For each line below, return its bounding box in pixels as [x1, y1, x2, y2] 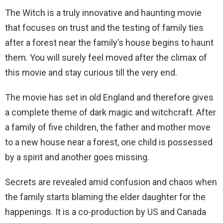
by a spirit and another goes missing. [5, 151, 149, 162]
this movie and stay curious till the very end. [5, 67, 177, 78]
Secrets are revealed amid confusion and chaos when [5, 176, 217, 187]
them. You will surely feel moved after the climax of [5, 52, 207, 63]
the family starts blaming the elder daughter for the [5, 191, 206, 202]
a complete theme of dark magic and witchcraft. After [5, 107, 216, 117]
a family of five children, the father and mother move [5, 121, 211, 132]
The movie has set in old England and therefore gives [5, 92, 214, 103]
